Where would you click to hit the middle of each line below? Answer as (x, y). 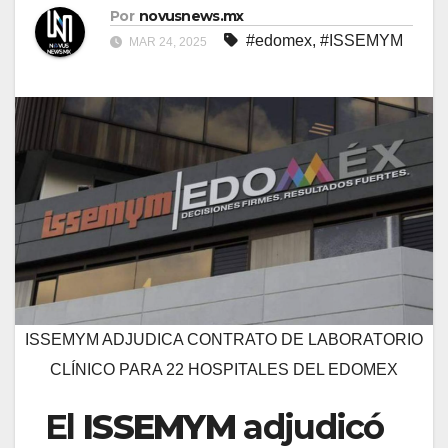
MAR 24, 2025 (168, 42)
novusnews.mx (191, 16)
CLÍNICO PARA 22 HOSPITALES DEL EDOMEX (224, 370)
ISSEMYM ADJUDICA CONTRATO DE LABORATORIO (224, 340)
